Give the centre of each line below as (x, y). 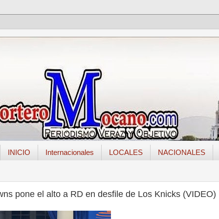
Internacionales (69, 153)
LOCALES (126, 153)
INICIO (19, 153)
